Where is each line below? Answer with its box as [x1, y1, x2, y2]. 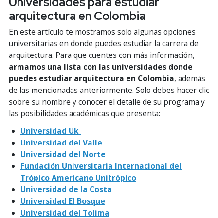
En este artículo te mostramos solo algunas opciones [9, 26, 196, 37]
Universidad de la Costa [20, 183, 112, 195]
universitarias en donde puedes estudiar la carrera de [9, 37, 199, 49]
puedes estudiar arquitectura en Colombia [9, 73, 174, 84]
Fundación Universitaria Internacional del [20, 160, 182, 171]
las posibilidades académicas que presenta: [9, 108, 160, 119]
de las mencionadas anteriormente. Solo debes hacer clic [9, 84, 209, 95]
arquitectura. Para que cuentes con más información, [9, 49, 195, 60]
